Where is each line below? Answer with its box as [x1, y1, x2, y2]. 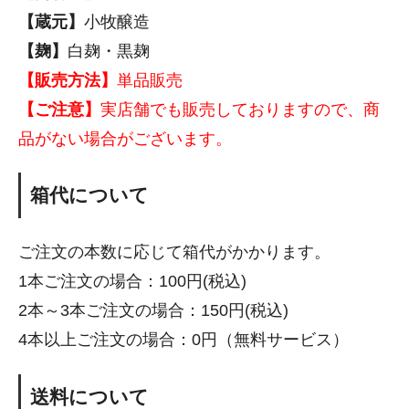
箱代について [30, 184, 149, 207]
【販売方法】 [18, 70, 117, 89]
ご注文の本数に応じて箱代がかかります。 [18, 243, 330, 262]
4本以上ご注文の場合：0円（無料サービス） [18, 330, 349, 350]
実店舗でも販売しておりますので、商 [100, 100, 380, 119]
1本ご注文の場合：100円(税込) [18, 272, 246, 291]
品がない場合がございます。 [18, 129, 232, 148]
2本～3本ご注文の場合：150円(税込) [18, 301, 288, 320]
